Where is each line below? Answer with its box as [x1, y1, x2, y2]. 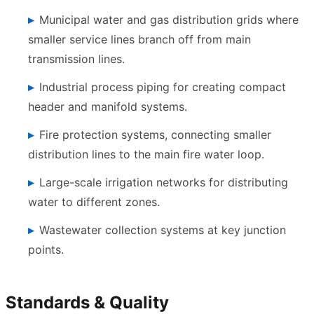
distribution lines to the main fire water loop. [28, 146, 264, 161]
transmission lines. [28, 51, 125, 66]
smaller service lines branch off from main [28, 32, 251, 46]
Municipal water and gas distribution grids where [39, 12, 299, 27]
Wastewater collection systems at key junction [39, 222, 286, 237]
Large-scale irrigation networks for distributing [39, 175, 288, 189]
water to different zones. [28, 194, 160, 209]
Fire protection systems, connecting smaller [39, 127, 271, 142]
